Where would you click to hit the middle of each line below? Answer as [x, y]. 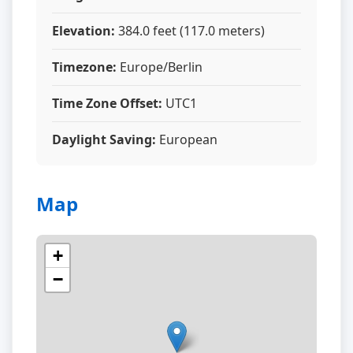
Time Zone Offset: [107, 103]
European [187, 139]
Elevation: [84, 31]
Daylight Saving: [104, 139]
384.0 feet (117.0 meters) [190, 31]
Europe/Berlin [160, 67]
